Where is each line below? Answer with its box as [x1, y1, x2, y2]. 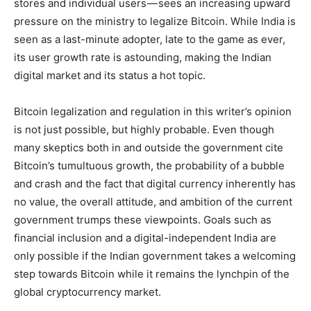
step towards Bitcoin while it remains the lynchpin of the [14, 267, 289, 280]
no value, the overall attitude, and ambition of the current [14, 194, 292, 208]
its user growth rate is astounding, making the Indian [14, 50, 271, 64]
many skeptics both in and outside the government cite [14, 140, 283, 154]
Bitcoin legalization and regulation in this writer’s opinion [14, 104, 292, 118]
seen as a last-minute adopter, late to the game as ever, [14, 32, 285, 46]
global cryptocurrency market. [14, 285, 161, 299]
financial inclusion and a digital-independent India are [14, 230, 276, 244]
